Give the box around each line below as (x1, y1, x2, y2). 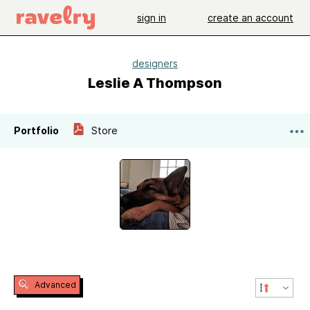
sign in (137, 11, 166, 24)
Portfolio (14, 125, 59, 136)
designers (132, 57, 178, 69)
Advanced (33, 280, 76, 290)
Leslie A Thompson (88, 75, 222, 91)
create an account (208, 11, 293, 24)
